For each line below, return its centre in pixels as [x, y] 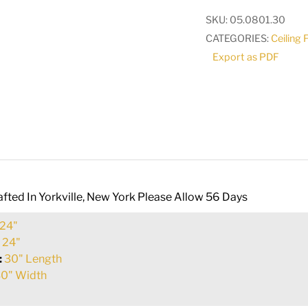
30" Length [33, 259]
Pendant [227, 12]
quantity [226, 68]
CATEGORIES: [239, 39]
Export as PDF [246, 57]
